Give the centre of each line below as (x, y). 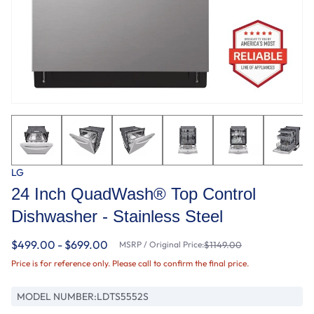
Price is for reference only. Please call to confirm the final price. (130, 263)
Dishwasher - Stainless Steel (117, 216)
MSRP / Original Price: (162, 244)
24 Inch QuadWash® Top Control (134, 194)
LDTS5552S (123, 296)
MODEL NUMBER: (57, 296)
